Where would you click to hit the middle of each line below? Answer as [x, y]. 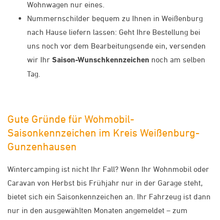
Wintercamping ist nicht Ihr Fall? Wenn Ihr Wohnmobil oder [108, 169]
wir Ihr [40, 59]
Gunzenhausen [42, 147]
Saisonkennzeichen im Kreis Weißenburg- [103, 133]
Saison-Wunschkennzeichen [101, 59]
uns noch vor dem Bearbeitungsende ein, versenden [116, 45]
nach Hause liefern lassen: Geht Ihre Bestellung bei [114, 32]
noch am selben [177, 59]
